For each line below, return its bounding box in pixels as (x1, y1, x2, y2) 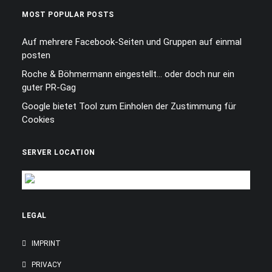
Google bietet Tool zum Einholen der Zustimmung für (22, 101, 236, 112)
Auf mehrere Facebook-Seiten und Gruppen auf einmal (22, 36, 242, 47)
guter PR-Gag (22, 82, 76, 93)
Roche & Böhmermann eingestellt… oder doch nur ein (22, 69, 234, 80)
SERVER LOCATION (22, 148, 95, 157)
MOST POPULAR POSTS (22, 10, 114, 19)
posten (22, 50, 50, 61)
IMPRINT (32, 239, 61, 248)
